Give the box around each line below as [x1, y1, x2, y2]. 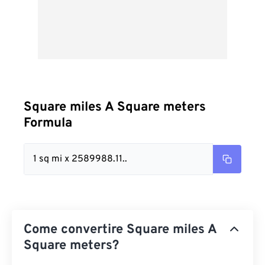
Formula [24, 115, 72, 131]
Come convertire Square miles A [24, 222, 216, 238]
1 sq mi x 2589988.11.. [33, 153, 127, 165]
